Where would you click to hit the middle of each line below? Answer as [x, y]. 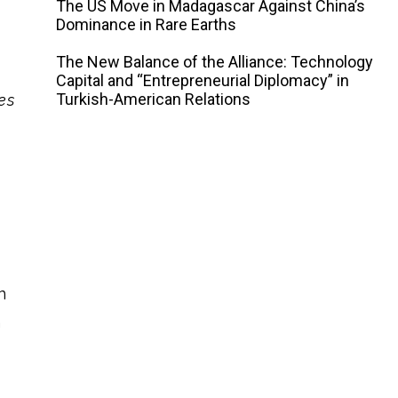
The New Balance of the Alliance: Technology [215, 62]
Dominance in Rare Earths [147, 24]
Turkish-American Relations [154, 99]
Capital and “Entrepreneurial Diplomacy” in [203, 80]
